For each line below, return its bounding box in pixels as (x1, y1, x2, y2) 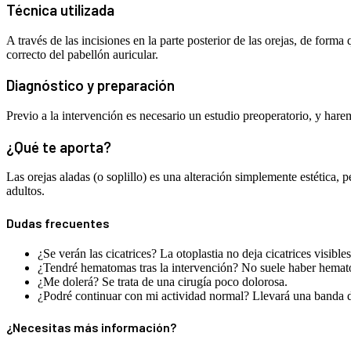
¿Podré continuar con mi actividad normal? (38, 288, 249, 302)
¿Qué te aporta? (6, 137, 111, 156)
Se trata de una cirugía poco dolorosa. (102, 274, 288, 288)
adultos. (6, 184, 45, 198)
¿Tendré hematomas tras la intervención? (38, 260, 238, 274)
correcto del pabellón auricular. (6, 47, 158, 61)
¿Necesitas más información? (6, 320, 176, 335)
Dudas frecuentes (6, 215, 110, 230)
